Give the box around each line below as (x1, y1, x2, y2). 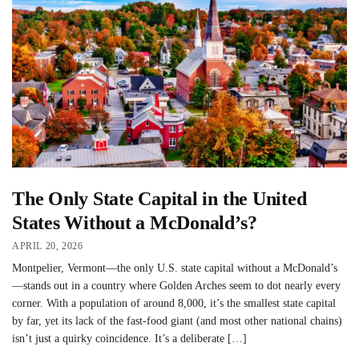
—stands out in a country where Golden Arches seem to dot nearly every (12, 280, 341, 292)
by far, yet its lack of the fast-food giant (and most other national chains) (12, 315, 342, 328)
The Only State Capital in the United (12, 188, 307, 209)
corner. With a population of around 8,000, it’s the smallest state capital (12, 297, 336, 310)
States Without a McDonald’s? (12, 212, 257, 233)
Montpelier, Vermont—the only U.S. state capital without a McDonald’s (12, 262, 337, 275)
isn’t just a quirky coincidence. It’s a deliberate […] (12, 333, 247, 345)
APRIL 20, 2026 (12, 240, 83, 252)
